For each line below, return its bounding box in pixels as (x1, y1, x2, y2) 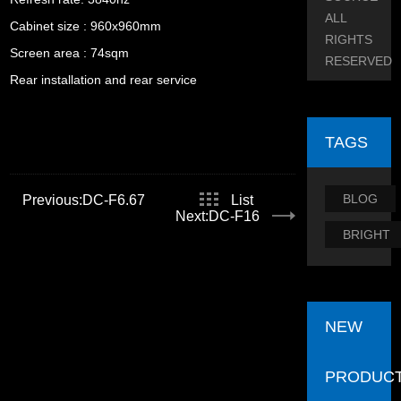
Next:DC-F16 (175, 208, 260, 224)
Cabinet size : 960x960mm (10, 18, 162, 33)
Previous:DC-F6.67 (22, 192, 146, 208)
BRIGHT (343, 227, 391, 243)
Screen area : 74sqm (10, 45, 130, 60)
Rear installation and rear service (10, 72, 198, 87)
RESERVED (325, 54, 393, 69)
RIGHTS (325, 32, 373, 47)
